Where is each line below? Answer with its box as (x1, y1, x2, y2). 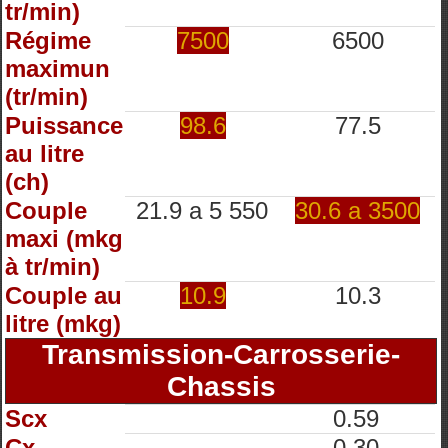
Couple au (5, 282, 122, 309)
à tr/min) (5, 253, 100, 280)
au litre (5, 140, 84, 167)
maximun (5, 55, 110, 82)
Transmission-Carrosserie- (42, 339, 400, 370)
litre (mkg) (5, 310, 121, 337)
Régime (5, 27, 91, 54)
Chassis (166, 371, 276, 402)
